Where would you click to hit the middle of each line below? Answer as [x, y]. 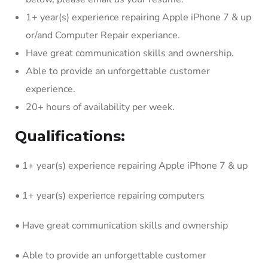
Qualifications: [70, 136]
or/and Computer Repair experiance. [103, 35]
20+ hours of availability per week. [100, 107]
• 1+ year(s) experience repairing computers [110, 196]
